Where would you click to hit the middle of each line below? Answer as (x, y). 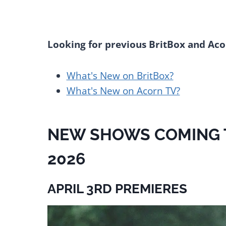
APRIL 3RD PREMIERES (117, 188)
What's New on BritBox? (120, 75)
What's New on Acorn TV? (123, 91)
